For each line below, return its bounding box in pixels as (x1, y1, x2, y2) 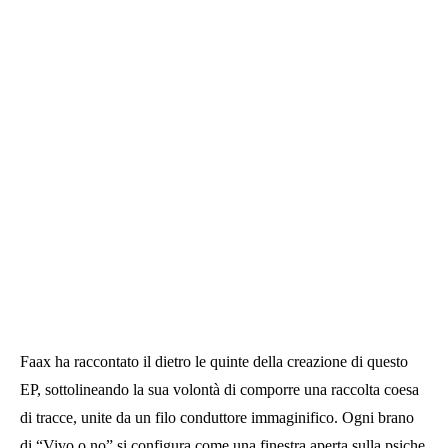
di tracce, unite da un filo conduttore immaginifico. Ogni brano (20, 408, 414, 426)
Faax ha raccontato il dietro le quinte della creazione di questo (20, 352, 408, 370)
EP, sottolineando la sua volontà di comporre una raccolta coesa (20, 380, 419, 398)
